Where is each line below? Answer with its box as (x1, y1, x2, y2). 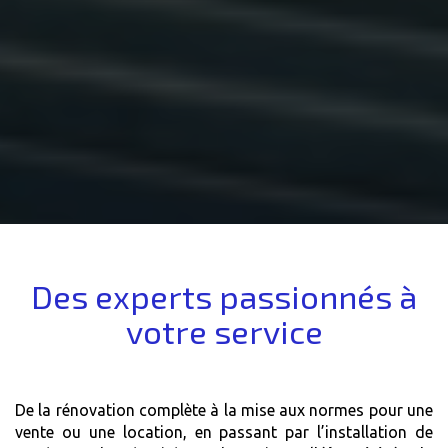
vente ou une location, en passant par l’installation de (15, 423, 433, 441)
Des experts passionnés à (31, 276, 417, 316)
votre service (125, 311, 323, 351)
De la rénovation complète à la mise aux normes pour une (15, 401, 433, 419)
